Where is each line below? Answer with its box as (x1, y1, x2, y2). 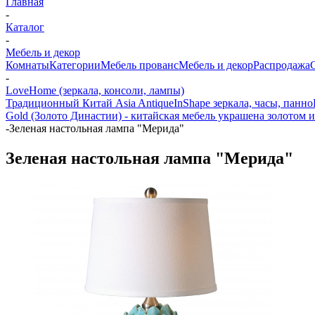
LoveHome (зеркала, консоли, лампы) (6, 84, 184, 96)
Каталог (6, 21, 44, 33)
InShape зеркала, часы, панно (174, 97, 313, 109)
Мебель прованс (101, 59, 179, 71)
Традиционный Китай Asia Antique (6, 97, 174, 109)
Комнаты (6, 59, 49, 71)
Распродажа (253, 59, 310, 71)
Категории (49, 59, 101, 71)
